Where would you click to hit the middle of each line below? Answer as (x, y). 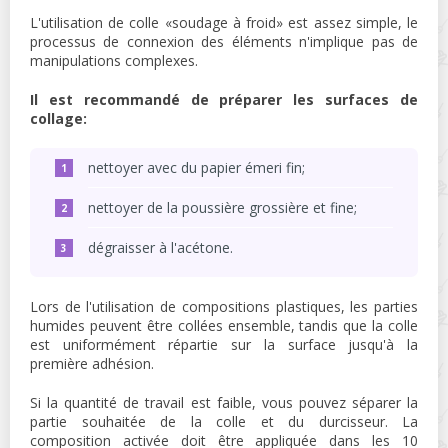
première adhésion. (92, 364)
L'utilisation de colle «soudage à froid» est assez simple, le (224, 23)
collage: (58, 119)
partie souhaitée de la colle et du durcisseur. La (224, 422)
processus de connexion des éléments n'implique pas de (224, 42)
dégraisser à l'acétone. (160, 248)
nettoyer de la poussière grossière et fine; (222, 208)
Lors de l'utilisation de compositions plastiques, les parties (224, 307)
